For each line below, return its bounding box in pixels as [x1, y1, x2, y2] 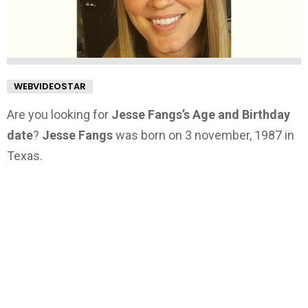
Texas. [7, 148, 43, 164]
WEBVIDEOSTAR [14, 80, 86, 93]
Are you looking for [7, 107, 111, 122]
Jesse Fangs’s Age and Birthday [111, 107, 290, 122]
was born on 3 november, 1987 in [113, 128, 294, 143]
